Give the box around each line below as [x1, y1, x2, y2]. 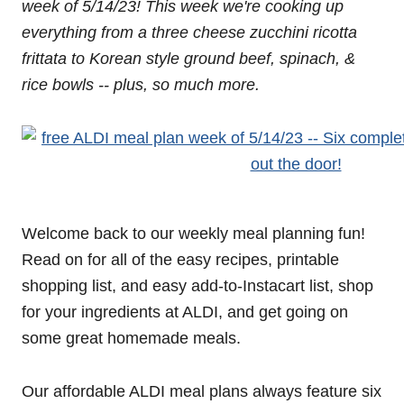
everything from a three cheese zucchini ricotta [22, 23, 357, 41]
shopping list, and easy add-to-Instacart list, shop [22, 277, 373, 295]
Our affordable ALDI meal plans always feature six [22, 382, 381, 400]
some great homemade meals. [22, 329, 241, 347]
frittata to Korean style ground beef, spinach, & [22, 50, 355, 68]
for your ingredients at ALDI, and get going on [22, 303, 348, 321]
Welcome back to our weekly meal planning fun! [22, 225, 365, 243]
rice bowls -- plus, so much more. [22, 76, 260, 94]
